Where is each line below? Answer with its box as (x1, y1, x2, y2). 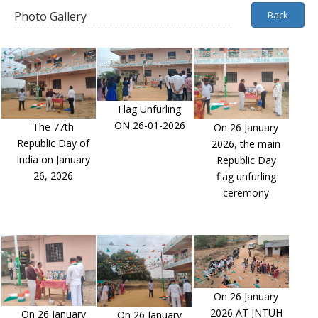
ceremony (223, 185, 269, 199)
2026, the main (212, 136, 280, 150)
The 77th (33, 119, 74, 133)
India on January (16, 152, 90, 166)
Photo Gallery (13, 9, 87, 24)
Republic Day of (17, 136, 89, 150)
